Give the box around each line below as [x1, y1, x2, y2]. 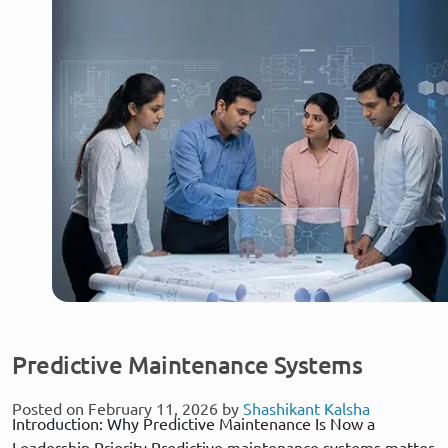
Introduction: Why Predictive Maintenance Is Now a [12, 414, 375, 433]
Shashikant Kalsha [243, 399, 370, 418]
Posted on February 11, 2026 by [12, 399, 243, 418]
